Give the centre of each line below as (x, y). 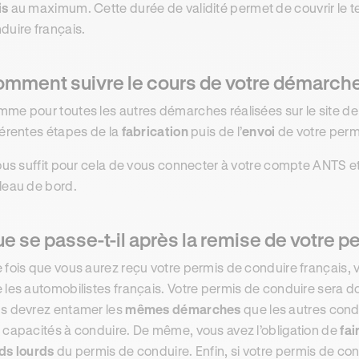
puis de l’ (215, 131)
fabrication (155, 131)
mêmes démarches (183, 309)
